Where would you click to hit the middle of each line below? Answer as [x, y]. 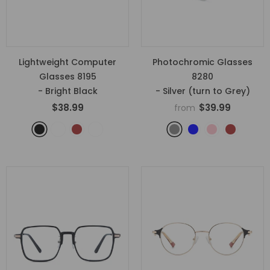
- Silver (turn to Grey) [202, 91]
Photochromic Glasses [202, 62]
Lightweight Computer [67, 62]
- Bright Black [67, 91]
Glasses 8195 [67, 77]
